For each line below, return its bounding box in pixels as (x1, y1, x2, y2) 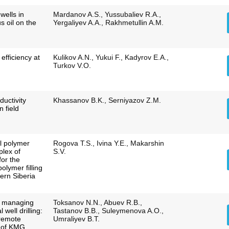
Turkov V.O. (53, 61, 91, 70)
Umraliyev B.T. (53, 215, 100, 223)
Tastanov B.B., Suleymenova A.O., (53, 207, 164, 215)
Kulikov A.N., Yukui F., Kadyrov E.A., (53, 53, 169, 62)
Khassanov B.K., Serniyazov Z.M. (53, 96, 161, 105)
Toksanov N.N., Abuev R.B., (53, 198, 142, 207)
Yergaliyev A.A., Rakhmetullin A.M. (53, 18, 164, 27)
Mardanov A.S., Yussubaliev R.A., (53, 10, 161, 19)
